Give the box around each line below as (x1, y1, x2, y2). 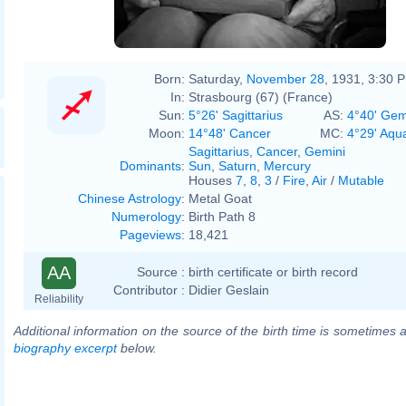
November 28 (246, 71, 324, 86)
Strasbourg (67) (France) (188, 89, 333, 104)
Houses (188, 172, 236, 188)
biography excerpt (14, 340, 117, 355)
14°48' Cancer (188, 125, 271, 140)
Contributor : (113, 282, 185, 297)
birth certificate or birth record (188, 264, 358, 279)
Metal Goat (188, 190, 252, 206)
